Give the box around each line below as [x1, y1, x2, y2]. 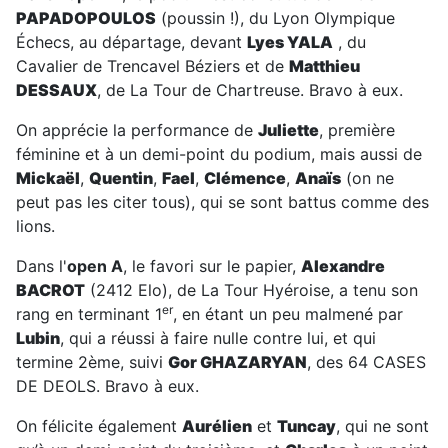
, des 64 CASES [307, 352, 426, 372]
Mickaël [16, 168, 80, 188]
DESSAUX [16, 80, 97, 100]
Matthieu [289, 56, 360, 76]
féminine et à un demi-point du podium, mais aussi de [16, 144, 422, 164]
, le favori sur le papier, [123, 256, 301, 276]
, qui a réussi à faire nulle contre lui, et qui [60, 328, 376, 348]
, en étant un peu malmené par [173, 304, 403, 324]
